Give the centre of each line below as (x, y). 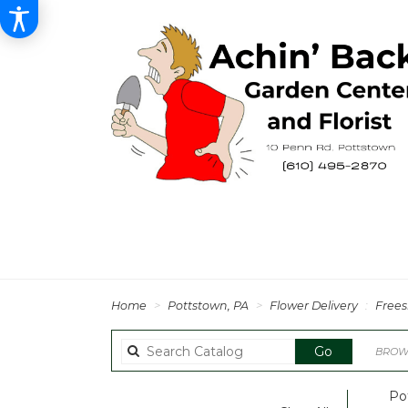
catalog (356, 369)
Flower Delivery (314, 306)
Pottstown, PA (209, 306)
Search (354, 351)
